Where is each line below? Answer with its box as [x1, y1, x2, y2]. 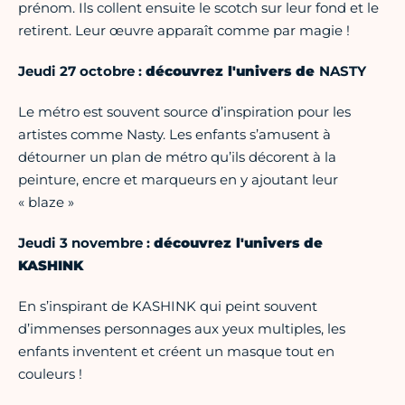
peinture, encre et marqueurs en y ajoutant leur [18, 171, 338, 189]
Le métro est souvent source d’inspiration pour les [18, 103, 351, 121]
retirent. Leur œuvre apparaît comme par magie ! [18, 22, 350, 40]
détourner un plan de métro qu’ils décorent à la [18, 148, 336, 166]
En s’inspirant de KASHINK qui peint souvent [18, 297, 317, 316]
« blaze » [18, 193, 74, 212]
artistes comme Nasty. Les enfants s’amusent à [18, 126, 331, 144]
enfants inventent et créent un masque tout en [18, 343, 334, 361]
